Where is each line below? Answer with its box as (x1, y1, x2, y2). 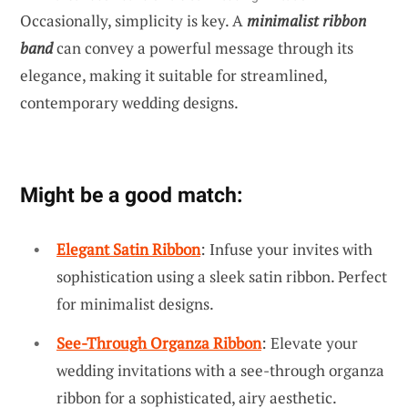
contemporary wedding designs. (20, 91, 239, 113)
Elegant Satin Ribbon (56, 238, 200, 260)
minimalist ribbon (247, 9, 366, 31)
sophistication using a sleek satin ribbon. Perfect (56, 265, 387, 287)
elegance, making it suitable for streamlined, (20, 64, 327, 86)
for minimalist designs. (56, 292, 214, 314)
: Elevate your (261, 332, 358, 354)
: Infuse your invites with (200, 238, 372, 260)
